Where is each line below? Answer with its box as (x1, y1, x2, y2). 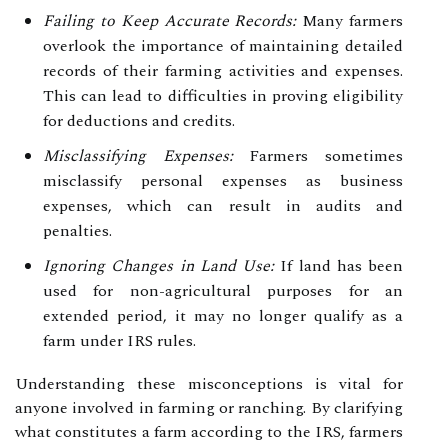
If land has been (274, 253, 403, 278)
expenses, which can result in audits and (43, 193, 403, 218)
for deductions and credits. (43, 108, 235, 133)
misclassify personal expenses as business (43, 168, 403, 193)
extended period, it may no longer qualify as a (43, 303, 403, 328)
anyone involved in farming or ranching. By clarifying (15, 395, 403, 420)
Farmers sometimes (232, 143, 404, 168)
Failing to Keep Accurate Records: (43, 8, 297, 33)
